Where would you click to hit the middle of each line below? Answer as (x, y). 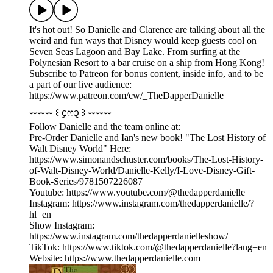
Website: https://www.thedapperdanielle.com (115, 258)
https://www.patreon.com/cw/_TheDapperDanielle (126, 96)
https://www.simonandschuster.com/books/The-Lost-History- (146, 160)
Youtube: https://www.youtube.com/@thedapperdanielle (137, 193)
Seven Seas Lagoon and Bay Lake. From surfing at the (135, 52)
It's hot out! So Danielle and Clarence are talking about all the (147, 30)
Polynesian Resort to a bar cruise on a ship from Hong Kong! (147, 63)
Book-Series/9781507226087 (86, 182)
